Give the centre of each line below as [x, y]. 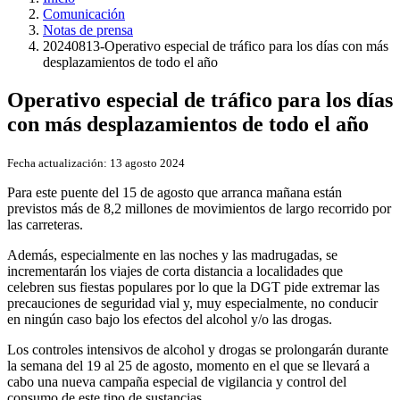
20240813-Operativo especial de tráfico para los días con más [216, 46]
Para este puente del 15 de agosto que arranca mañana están [175, 192]
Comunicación [84, 14]
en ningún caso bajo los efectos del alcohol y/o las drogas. [170, 319]
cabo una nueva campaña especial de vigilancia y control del [177, 381]
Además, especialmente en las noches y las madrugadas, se [172, 254]
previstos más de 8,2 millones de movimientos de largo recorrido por [199, 208]
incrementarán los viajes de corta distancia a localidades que [175, 271]
